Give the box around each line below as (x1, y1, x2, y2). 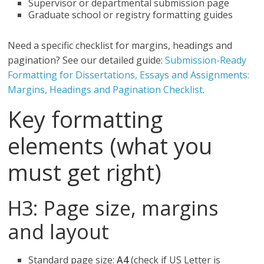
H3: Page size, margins (8, 194, 219, 222)
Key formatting (8, 104, 163, 134)
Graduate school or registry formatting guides (28, 8, 233, 21)
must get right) (8, 157, 162, 187)
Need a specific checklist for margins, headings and (8, 39, 233, 52)
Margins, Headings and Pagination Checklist (8, 83, 203, 96)
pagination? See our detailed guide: (8, 54, 166, 67)
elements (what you (8, 130, 213, 161)
